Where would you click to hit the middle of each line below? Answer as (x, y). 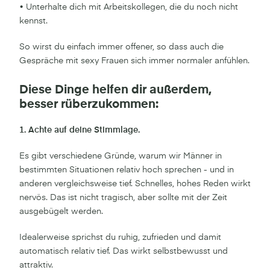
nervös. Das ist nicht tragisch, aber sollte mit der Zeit (123, 197)
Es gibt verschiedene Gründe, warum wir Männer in (121, 156)
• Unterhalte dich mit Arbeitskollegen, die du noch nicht (129, 7)
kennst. (33, 21)
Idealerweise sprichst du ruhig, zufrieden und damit (120, 237)
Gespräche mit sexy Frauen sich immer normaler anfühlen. (134, 61)
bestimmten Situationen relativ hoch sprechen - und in (127, 170)
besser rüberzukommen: (89, 104)
